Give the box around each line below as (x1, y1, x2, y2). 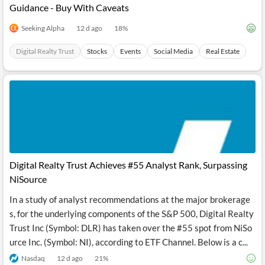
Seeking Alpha (21, 23, 64, 33)
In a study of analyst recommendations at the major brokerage (9, 194, 250, 205)
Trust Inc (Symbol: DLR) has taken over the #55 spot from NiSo (9, 222, 252, 233)
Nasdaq (21, 253, 45, 263)
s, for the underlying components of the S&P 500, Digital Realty (9, 208, 254, 219)
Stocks (87, 47, 107, 56)
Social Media (154, 47, 193, 56)
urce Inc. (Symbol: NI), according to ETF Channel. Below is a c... (9, 237, 248, 247)
